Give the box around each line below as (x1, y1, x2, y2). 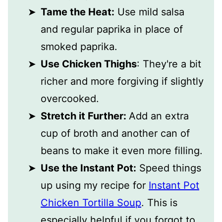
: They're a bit (137, 58, 201, 70)
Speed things (136, 162, 201, 174)
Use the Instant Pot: (41, 162, 136, 174)
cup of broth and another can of (41, 127, 190, 140)
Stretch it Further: (41, 110, 129, 122)
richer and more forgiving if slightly (41, 75, 204, 88)
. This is (141, 197, 177, 209)
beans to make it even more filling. (41, 145, 203, 157)
